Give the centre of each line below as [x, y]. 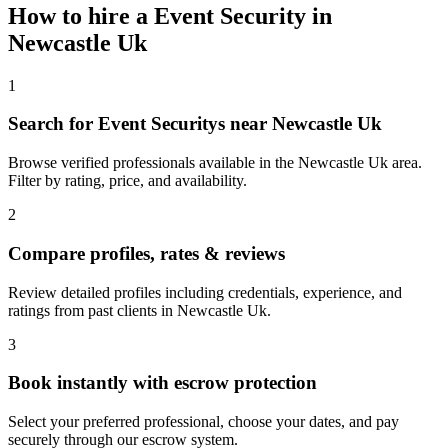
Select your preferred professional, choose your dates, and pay [203, 422]
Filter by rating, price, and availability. [127, 181]
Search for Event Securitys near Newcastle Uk [195, 124]
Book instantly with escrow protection [162, 383]
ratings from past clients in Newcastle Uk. [139, 310]
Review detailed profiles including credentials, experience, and [205, 292]
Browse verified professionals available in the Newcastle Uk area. [215, 163]
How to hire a [81, 15]
